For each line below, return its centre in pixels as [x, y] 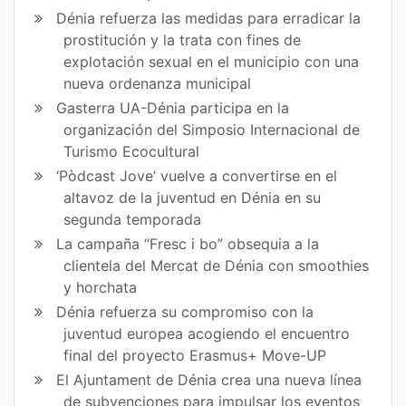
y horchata [101, 288]
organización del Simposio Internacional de [212, 129]
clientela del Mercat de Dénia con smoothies [217, 266]
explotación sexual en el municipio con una [212, 61]
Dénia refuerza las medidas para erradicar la [209, 18]
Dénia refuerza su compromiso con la [185, 312]
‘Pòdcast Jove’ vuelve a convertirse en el [197, 175]
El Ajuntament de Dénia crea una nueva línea [209, 380]
